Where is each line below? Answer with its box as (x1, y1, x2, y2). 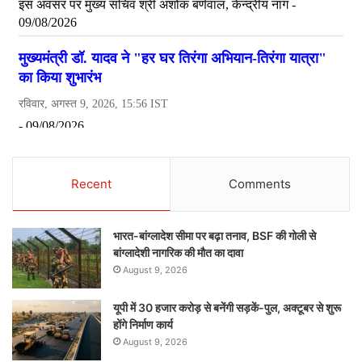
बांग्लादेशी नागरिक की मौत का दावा (113, 246, 243, 260)
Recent (71, 176, 112, 192)
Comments (229, 176, 291, 192)
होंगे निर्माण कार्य (113, 318, 173, 332)
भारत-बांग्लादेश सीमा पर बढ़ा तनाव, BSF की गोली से (113, 229, 316, 243)
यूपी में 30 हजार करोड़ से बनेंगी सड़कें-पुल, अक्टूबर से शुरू (113, 301, 341, 315)
